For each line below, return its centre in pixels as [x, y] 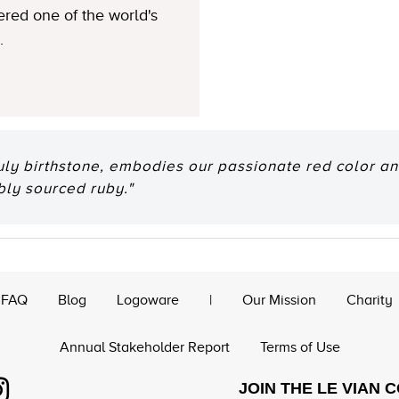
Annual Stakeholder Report [144, 347]
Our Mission [279, 300]
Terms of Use [300, 347]
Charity [370, 300]
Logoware [148, 300]
